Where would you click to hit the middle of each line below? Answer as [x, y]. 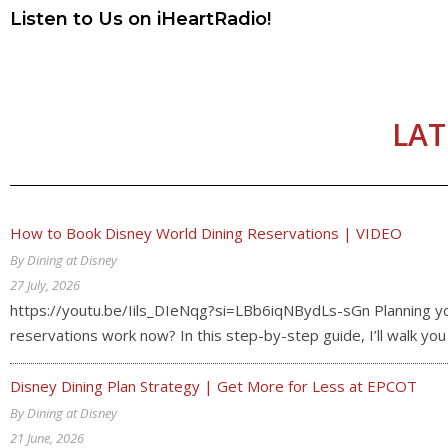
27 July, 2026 [45, 285]
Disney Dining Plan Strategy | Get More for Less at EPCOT [213, 386]
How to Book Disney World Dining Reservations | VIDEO [206, 233]
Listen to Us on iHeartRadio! [140, 19]
